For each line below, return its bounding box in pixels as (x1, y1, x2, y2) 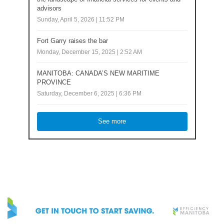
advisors (36, 4, 61, 12)
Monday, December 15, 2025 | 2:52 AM (36, 48, 142, 55)
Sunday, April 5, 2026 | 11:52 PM (36, 15, 124, 23)
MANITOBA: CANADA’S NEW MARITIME (36, 69, 159, 77)
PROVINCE (36, 78, 71, 86)
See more (98, 117, 126, 125)
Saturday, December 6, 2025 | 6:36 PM (36, 89, 141, 97)
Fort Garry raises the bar (36, 37, 108, 44)
